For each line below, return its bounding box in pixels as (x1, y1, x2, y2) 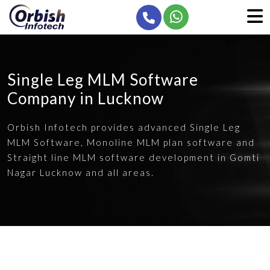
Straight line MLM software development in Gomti (7, 152, 260, 163)
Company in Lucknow (7, 89, 164, 108)
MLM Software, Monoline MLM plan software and (7, 137, 255, 148)
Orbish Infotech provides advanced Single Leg (7, 122, 240, 133)
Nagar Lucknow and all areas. (7, 167, 154, 178)
